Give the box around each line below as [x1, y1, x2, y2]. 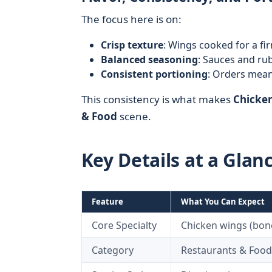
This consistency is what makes [81, 92, 233, 106]
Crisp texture [100, 38, 163, 52]
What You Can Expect [180, 196, 265, 207]
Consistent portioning [100, 67, 208, 81]
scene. [117, 109, 151, 123]
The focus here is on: [81, 12, 182, 26]
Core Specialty [91, 219, 157, 232]
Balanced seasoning [100, 53, 198, 66]
